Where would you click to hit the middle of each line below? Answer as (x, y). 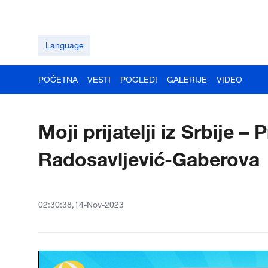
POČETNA (58, 79)
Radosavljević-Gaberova (149, 159)
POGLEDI (139, 79)
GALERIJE (187, 79)
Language (64, 45)
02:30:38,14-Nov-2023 (81, 204)
